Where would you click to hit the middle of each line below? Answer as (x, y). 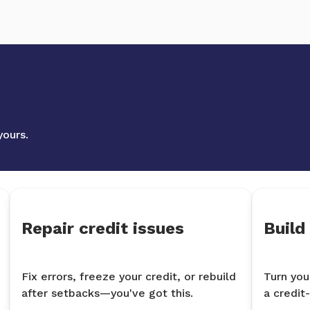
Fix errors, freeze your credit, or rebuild (129, 277)
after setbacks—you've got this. (107, 293)
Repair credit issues (103, 229)
